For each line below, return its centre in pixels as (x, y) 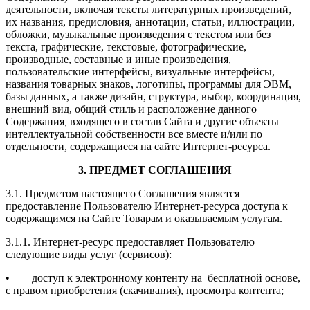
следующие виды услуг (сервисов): (89, 254)
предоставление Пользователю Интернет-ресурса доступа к (147, 206)
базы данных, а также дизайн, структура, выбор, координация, (153, 96)
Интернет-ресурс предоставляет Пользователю (144, 241)
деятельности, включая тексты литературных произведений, (148, 9)
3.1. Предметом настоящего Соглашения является (122, 193)
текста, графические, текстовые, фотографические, (126, 46)
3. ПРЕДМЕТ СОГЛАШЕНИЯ (155, 170)
